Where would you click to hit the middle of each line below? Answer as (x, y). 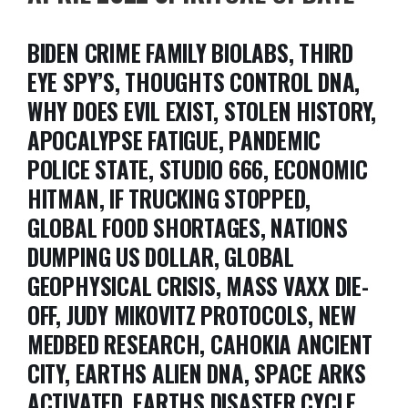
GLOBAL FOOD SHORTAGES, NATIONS (187, 228)
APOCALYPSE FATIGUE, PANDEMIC (174, 141)
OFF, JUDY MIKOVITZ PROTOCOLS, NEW (191, 316)
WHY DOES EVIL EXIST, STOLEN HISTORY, (202, 112)
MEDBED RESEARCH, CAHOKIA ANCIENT (200, 345)
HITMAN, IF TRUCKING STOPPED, (169, 199)
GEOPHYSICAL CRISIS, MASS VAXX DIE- (198, 286)
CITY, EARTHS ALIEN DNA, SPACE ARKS (196, 374)
